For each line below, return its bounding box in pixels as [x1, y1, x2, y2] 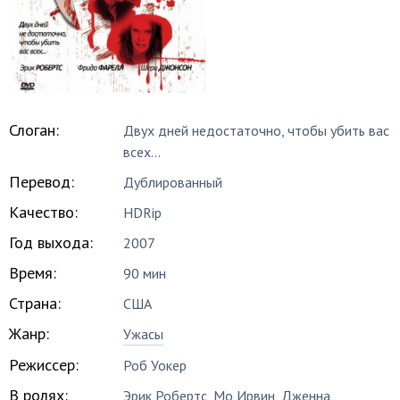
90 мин [123, 264, 167, 282]
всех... [123, 143, 162, 161]
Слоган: [9, 120, 59, 140]
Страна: [9, 293, 61, 313]
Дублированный [123, 173, 223, 191]
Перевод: [9, 171, 74, 192]
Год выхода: [9, 232, 93, 253]
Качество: [9, 202, 78, 222]
